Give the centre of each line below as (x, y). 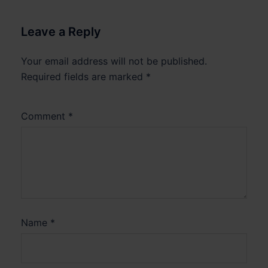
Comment (45, 116)
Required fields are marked (83, 76)
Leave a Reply (61, 31)
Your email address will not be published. (114, 61)
